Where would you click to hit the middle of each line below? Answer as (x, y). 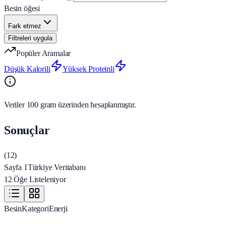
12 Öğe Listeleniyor (35, 180)
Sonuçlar (27, 130)
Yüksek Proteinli (88, 69)
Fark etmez (25, 26)
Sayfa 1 (16, 167)
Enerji (58, 209)
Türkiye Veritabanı (56, 167)
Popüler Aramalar (44, 53)
